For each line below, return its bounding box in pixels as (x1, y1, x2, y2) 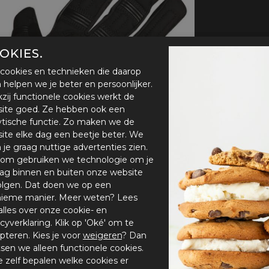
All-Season (142, 13, 185, 25)
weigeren (83, 230, 122, 241)
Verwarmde (142, 42, 190, 53)
